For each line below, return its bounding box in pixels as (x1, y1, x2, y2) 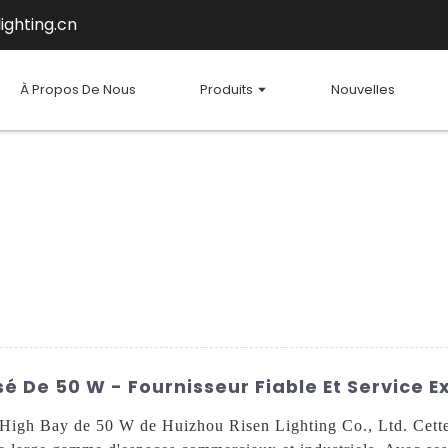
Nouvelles (330, 80, 395, 99)
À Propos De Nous (19, 80, 136, 99)
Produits (199, 80, 253, 99)
